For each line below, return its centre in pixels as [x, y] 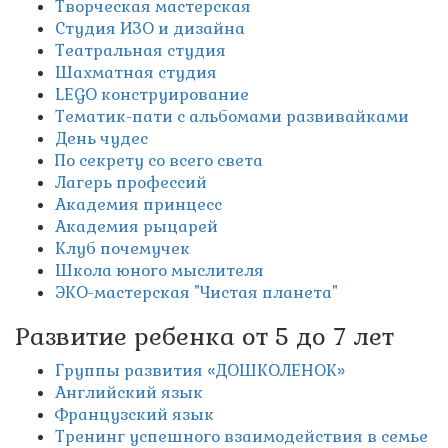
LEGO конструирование [152, 95]
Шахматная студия [136, 73]
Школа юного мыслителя [159, 271]
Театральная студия [140, 51]
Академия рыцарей [136, 227]
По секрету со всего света [159, 161]
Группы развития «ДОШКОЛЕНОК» [200, 371]
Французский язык [134, 415]
